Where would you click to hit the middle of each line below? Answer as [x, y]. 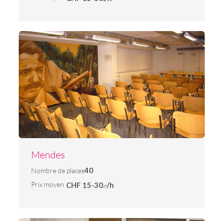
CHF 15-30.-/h [90, 185]
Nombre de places [57, 170]
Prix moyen [47, 184]
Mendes [48, 154]
